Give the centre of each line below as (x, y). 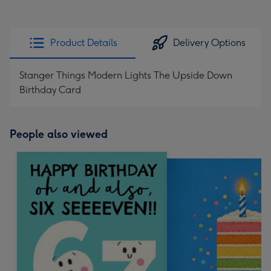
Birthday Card (50, 90)
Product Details (83, 43)
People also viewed (59, 134)
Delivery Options (209, 43)
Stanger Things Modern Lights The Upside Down (126, 75)
